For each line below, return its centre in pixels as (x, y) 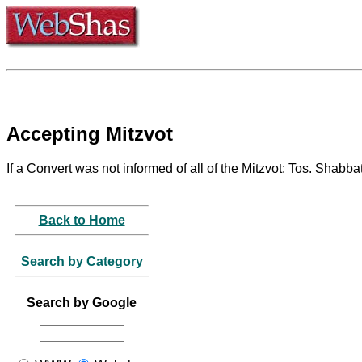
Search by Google (82, 302)
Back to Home (82, 220)
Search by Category (82, 261)
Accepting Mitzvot (90, 133)
